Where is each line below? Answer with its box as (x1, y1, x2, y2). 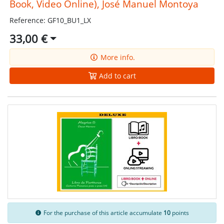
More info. (98, 52, 135, 62)
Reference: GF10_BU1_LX (9, 15, 91, 25)
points (170, 209, 189, 217)
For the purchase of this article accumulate (42, 209, 164, 217)
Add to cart (97, 70, 136, 80)
